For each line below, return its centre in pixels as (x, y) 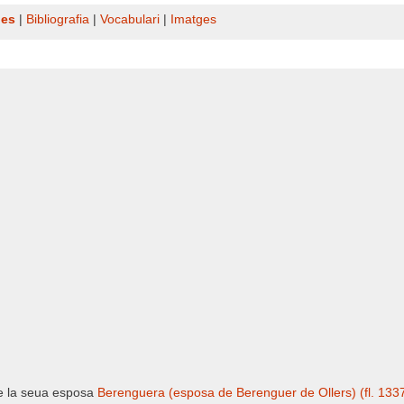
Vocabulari (130, 19)
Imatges (193, 19)
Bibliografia (58, 19)
